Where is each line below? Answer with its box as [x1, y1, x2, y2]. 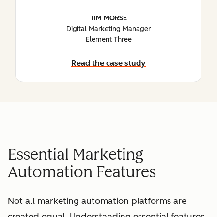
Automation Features [8, 162, 156, 181]
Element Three [85, 35, 132, 44]
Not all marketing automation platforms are [8, 196, 186, 207]
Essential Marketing [8, 145, 143, 164]
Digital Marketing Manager [66, 25, 151, 33]
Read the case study [71, 59, 146, 68]
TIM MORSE [90, 14, 127, 23]
